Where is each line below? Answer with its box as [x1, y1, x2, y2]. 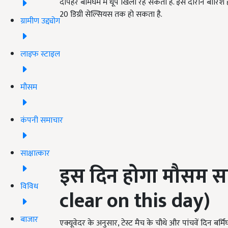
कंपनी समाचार [20, 113, 63, 127]
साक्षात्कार [20, 146, 50, 160]
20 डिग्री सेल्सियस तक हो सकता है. [60, 8, 162, 22]
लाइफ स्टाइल [20, 47, 60, 61]
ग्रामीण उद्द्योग [20, 14, 60, 28]
